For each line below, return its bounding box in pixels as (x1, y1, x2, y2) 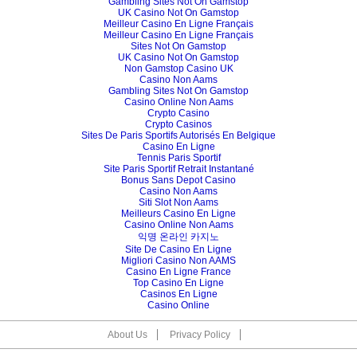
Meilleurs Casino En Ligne (121, 207, 236, 219)
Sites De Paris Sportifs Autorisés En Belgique (81, 129, 276, 141)
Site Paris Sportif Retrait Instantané (103, 163, 254, 175)
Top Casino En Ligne (133, 277, 224, 288)
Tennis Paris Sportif (136, 151, 221, 163)
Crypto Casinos (145, 118, 212, 130)
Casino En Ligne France (126, 265, 231, 277)
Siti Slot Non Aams (139, 196, 218, 208)
